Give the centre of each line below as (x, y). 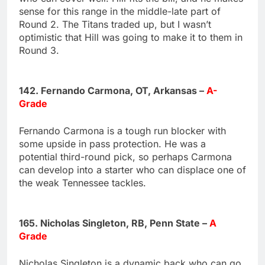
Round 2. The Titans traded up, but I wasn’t (115, 24)
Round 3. (39, 50)
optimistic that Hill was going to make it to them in (131, 37)
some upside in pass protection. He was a (112, 143)
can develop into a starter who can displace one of (132, 169)
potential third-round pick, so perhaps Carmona (125, 156)
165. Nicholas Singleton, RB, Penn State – (114, 223)
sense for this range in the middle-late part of (120, 11)
